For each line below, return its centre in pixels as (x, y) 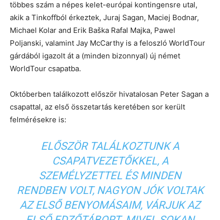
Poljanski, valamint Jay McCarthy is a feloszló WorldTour (108, 43)
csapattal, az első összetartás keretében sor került (97, 107)
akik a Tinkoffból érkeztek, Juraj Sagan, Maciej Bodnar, (104, 18)
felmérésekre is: (38, 120)
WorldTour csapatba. (45, 69)
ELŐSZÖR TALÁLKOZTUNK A (110, 146)
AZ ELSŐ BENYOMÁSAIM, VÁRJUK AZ (110, 205)
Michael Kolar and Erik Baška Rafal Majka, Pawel (93, 30)
